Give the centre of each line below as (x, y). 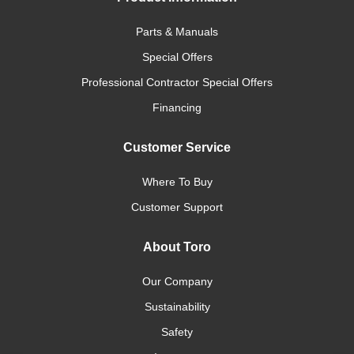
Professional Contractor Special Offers (177, 82)
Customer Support (177, 207)
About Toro (177, 247)
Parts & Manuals (177, 32)
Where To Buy (177, 182)
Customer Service (177, 147)
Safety (177, 332)
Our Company (177, 281)
